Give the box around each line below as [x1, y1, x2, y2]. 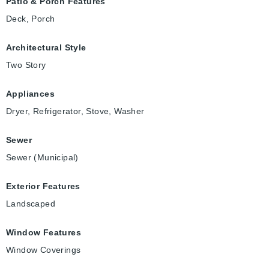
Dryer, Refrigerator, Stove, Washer [6, 106, 145, 116]
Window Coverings [6, 245, 81, 255]
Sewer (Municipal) [6, 153, 79, 163]
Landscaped [6, 199, 55, 209]
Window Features [6, 228, 81, 238]
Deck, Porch [6, 14, 55, 24]
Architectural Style [6, 43, 86, 53]
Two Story [6, 60, 46, 70]
